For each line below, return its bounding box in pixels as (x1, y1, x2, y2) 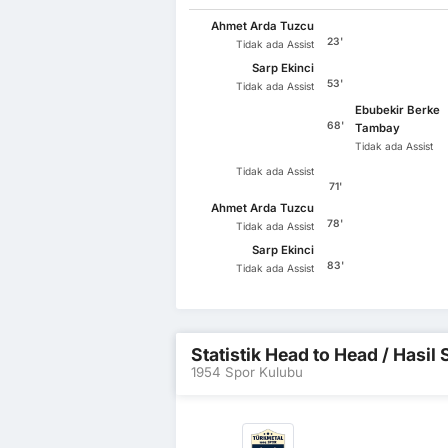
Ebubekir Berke (355, 103, 441, 118)
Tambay (355, 121, 401, 136)
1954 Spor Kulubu (191, 363, 303, 380)
